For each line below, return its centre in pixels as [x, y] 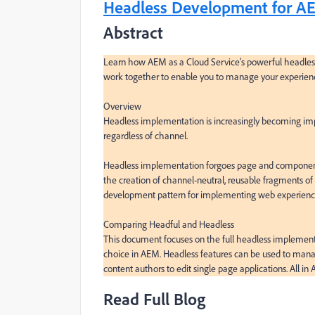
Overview [122, 106]
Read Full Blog [154, 298]
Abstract [133, 32]
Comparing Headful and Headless [169, 224]
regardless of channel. [146, 135]
